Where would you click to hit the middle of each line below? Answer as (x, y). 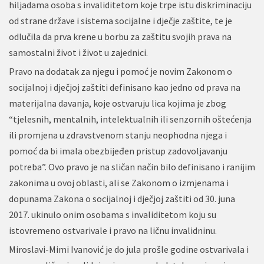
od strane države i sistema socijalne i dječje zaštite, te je (121, 21)
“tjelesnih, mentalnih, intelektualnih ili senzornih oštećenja (130, 119)
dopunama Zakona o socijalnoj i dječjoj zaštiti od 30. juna (122, 199)
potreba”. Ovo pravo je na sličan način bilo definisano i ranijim (132, 167)
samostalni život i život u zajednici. (78, 52)
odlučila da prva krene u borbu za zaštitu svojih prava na (120, 37)
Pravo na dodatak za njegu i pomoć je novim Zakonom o (121, 71)
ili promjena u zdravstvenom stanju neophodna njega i (118, 135)
